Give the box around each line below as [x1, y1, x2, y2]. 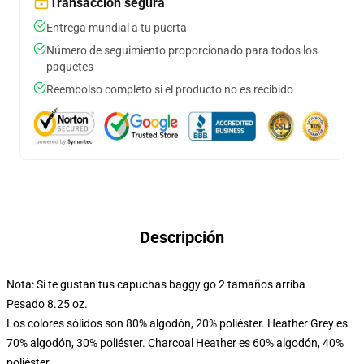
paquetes [46, 60, 93, 73]
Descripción [140, 227, 224, 247]
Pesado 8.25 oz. [6, 297, 88, 310]
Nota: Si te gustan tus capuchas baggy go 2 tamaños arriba [6, 278, 305, 291]
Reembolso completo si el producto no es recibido [46, 83, 293, 96]
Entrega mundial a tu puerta [46, 21, 187, 34]
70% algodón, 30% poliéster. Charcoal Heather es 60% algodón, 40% [6, 336, 344, 349]
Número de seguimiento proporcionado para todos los [46, 44, 318, 57]
